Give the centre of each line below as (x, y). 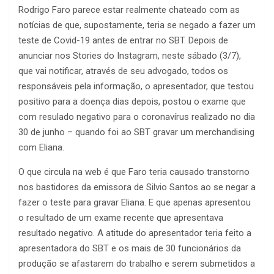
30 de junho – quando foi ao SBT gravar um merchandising (136, 132)
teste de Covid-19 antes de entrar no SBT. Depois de (123, 41)
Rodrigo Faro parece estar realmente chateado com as (129, 10)
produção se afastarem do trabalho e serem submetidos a (137, 264)
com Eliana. (41, 148)
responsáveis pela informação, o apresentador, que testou (136, 87)
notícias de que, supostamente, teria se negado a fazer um (137, 25)
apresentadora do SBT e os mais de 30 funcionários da (130, 249)
